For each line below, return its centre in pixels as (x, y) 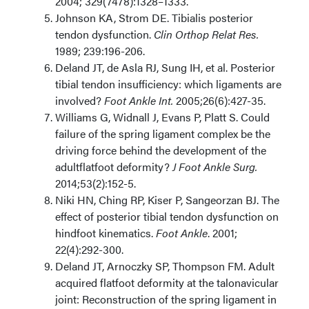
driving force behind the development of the (161, 150)
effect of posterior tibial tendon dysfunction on (167, 216)
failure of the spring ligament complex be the (163, 133)
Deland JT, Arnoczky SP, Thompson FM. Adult (165, 266)
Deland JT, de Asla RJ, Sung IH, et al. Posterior (165, 67)
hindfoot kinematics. (106, 233)
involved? (80, 100)
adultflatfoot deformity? (114, 167)
